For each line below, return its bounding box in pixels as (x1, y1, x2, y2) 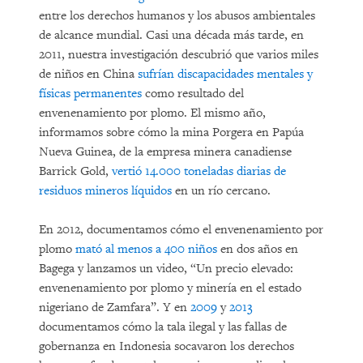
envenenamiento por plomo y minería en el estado (39, 280, 301, 296)
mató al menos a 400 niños (75, 241, 217, 257)
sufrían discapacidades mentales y (138, 66, 313, 82)
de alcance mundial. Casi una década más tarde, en (39, 28, 304, 43)
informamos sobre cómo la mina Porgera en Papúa (39, 125, 304, 140)
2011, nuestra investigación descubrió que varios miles (39, 47, 318, 62)
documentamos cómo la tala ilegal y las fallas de (39, 319, 287, 335)
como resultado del (142, 86, 244, 101)
